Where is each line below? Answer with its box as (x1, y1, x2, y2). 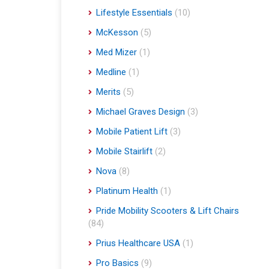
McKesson (96, 27, 138, 38)
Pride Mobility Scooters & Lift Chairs (96, 205, 239, 217)
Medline (96, 67, 126, 78)
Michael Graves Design (96, 106, 185, 118)
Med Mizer (96, 47, 137, 58)
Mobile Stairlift (96, 146, 153, 157)
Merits (96, 86, 121, 98)
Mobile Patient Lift (96, 126, 168, 138)
